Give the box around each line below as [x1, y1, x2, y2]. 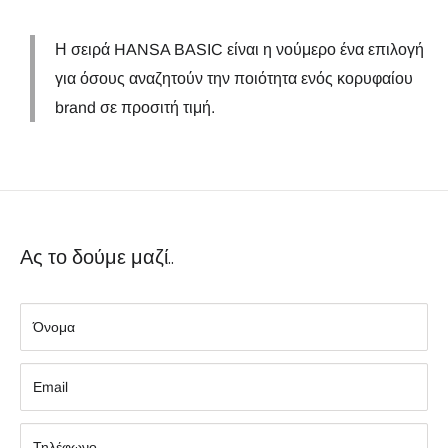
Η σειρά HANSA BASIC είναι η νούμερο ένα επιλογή [55, 40, 424, 58]
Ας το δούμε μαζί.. [20, 242, 174, 271]
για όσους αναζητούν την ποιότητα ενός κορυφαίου [55, 69, 413, 87]
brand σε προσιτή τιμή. [55, 98, 215, 116]
